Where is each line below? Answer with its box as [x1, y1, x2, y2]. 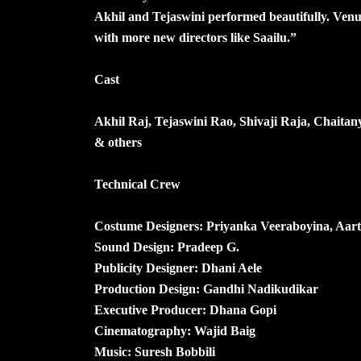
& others [94, 135, 142, 149]
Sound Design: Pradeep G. [94, 239, 239, 254]
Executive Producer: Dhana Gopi [94, 302, 276, 317]
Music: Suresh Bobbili [94, 344, 215, 359]
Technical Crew [94, 176, 180, 191]
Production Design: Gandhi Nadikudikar [94, 281, 318, 296]
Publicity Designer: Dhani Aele [94, 260, 262, 275]
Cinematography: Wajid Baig [94, 323, 255, 338]
